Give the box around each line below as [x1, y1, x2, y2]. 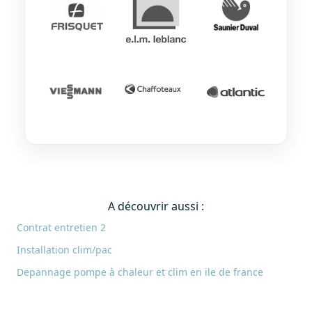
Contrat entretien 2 [17, 220, 106, 234]
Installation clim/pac [17, 242, 112, 256]
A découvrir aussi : [108, 198, 204, 214]
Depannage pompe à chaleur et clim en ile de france [17, 265, 263, 279]
